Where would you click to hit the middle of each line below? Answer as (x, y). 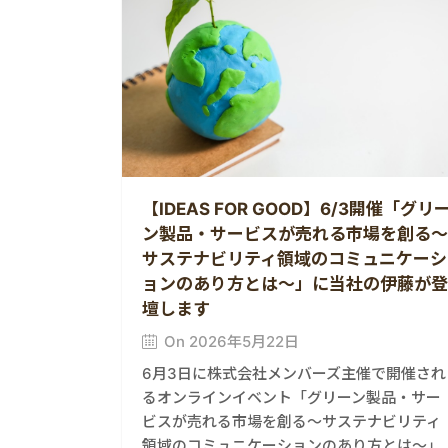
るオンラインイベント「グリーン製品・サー (291, 397)
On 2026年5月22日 (231, 341)
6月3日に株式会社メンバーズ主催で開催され (294, 373)
